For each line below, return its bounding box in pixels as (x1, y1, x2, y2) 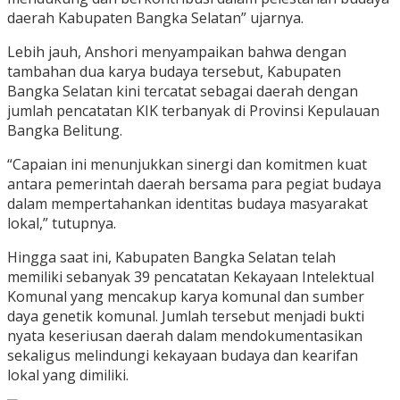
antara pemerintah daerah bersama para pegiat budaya (7, 174, 381, 195)
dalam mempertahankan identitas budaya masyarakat (7, 194, 368, 214)
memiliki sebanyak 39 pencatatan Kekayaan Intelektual (7, 267, 374, 287)
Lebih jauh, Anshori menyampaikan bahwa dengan (7, 42, 346, 62)
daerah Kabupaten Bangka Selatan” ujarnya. (7, 8, 304, 29)
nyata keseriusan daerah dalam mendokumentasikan (7, 326, 362, 346)
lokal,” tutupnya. (7, 213, 116, 234)
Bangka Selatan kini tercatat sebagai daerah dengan (7, 81, 358, 102)
